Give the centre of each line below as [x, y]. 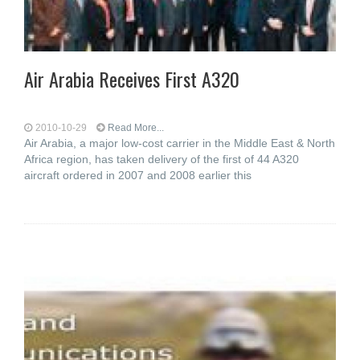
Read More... [136, 128]
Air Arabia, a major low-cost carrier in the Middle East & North [180, 143]
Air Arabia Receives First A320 [132, 79]
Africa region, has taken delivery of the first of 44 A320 [162, 159]
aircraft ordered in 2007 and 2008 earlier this [138, 175]
